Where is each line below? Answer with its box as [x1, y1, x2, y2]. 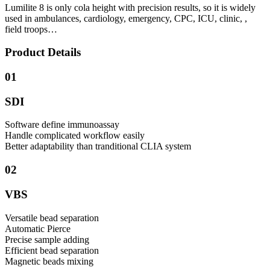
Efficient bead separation [5, 245, 99, 256]
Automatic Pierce [5, 223, 71, 234]
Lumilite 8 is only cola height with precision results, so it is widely [5, 2, 256, 13]
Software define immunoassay [5, 119, 119, 130]
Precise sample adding [5, 234, 89, 245]
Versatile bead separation [5, 212, 99, 223]
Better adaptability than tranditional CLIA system [5, 141, 191, 152]
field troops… [5, 24, 57, 34]
